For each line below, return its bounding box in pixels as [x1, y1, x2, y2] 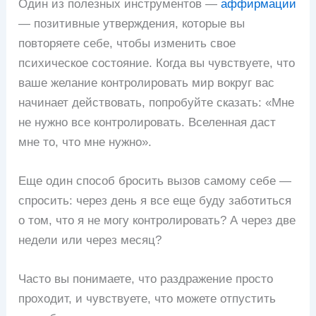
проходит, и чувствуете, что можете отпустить [18, 292, 276, 306]
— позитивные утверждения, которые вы [18, 16, 245, 30]
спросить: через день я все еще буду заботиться [18, 194, 292, 208]
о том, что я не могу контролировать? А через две [18, 214, 296, 228]
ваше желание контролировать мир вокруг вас [18, 75, 275, 90]
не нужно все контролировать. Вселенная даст [18, 115, 276, 129]
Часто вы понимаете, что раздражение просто [18, 272, 274, 286]
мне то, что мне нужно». [18, 135, 152, 149]
